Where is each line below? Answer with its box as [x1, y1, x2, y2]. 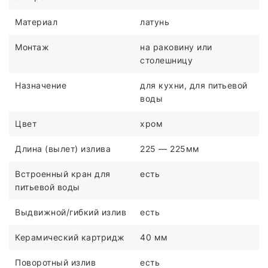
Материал [15, 17, 57, 28]
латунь [140, 17, 169, 28]
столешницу [140, 55, 193, 66]
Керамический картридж [15, 232, 125, 243]
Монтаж [15, 42, 49, 53]
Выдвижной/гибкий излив [15, 207, 126, 218]
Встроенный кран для [15, 169, 111, 179]
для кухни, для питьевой [140, 80, 248, 91]
